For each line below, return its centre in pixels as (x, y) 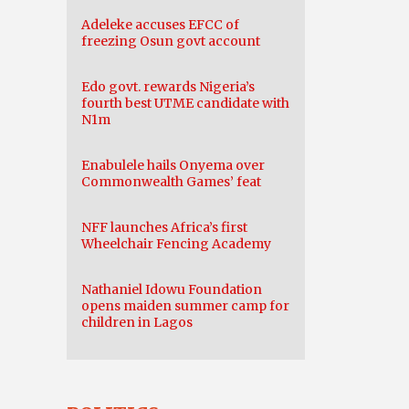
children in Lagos (137, 322)
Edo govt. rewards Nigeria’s (168, 87)
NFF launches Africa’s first (164, 227)
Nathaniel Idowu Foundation (172, 289)
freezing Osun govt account (171, 41)
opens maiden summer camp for (185, 306)
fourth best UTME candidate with (185, 103)
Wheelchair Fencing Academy (176, 244)
